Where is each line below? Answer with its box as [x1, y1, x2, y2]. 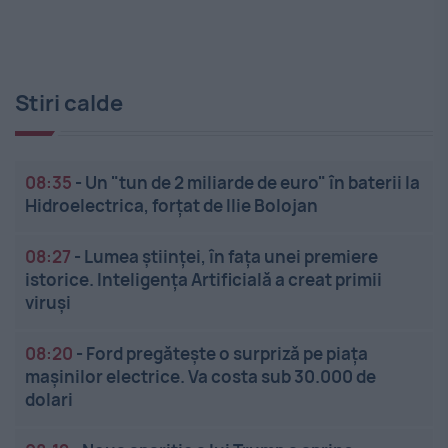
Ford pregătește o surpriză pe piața [86, 342, 368, 366]
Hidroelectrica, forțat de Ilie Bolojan [25, 194, 318, 218]
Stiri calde [15, 88, 123, 119]
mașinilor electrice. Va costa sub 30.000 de [25, 365, 376, 389]
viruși [25, 291, 71, 315]
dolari [25, 388, 73, 412]
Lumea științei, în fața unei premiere [84, 245, 378, 269]
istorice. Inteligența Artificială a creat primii [25, 268, 382, 292]
